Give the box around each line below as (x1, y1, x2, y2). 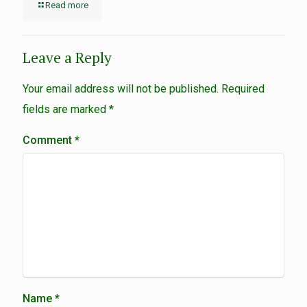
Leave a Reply (23, 48, 112, 68)
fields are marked (23, 103, 109, 116)
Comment (23, 134, 75, 147)
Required (221, 82, 265, 96)
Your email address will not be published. (23, 82, 219, 96)
